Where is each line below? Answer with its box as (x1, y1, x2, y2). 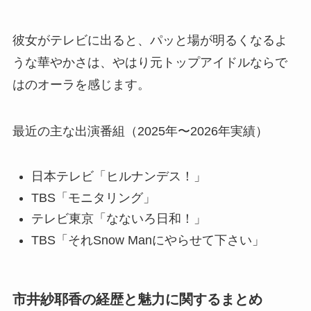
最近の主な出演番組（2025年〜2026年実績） (12, 124, 268, 139)
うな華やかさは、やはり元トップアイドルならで (12, 55, 287, 69)
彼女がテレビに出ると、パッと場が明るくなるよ (12, 33, 287, 47)
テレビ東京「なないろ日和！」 (31, 212, 206, 226)
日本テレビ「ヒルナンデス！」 (31, 169, 206, 184)
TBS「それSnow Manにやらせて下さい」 (31, 233, 264, 247)
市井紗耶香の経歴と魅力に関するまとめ (12, 291, 262, 307)
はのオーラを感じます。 (12, 77, 150, 92)
